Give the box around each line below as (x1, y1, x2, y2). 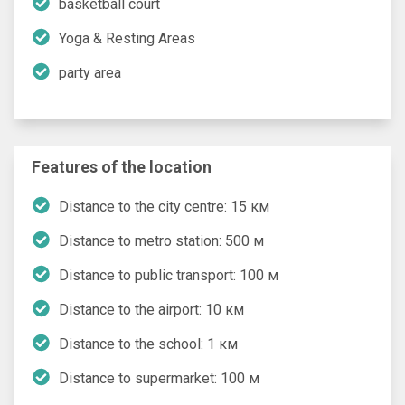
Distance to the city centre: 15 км (59, 197, 269, 215)
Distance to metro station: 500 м (59, 231, 264, 250)
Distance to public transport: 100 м (59, 266, 278, 284)
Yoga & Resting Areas (59, 29, 195, 47)
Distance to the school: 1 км (59, 334, 238, 353)
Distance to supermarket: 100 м (59, 369, 259, 387)
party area (59, 63, 121, 81)
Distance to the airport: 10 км (59, 300, 244, 318)
